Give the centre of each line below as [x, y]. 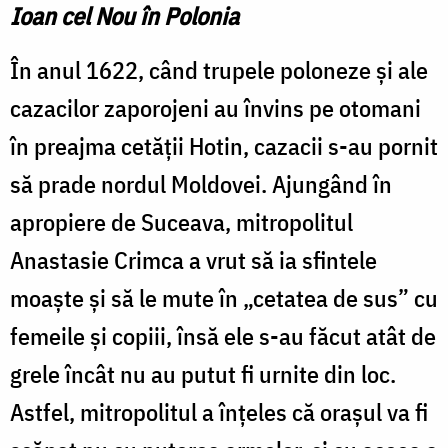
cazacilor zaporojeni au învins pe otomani [215, 107]
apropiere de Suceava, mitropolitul [181, 221]
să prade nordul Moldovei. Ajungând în [201, 183]
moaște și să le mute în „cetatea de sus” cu [224, 297]
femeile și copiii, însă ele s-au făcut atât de [223, 335]
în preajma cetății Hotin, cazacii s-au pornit [224, 145]
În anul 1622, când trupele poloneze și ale [219, 69]
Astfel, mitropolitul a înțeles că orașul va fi [219, 411]
